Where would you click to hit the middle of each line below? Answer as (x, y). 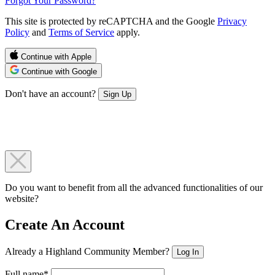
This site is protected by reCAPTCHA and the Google (111, 21)
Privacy (232, 21)
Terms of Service (81, 32)
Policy (17, 32)
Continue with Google (58, 71)
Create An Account (65, 224)
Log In (188, 252)
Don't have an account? (52, 93)
